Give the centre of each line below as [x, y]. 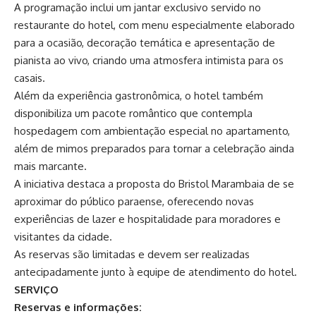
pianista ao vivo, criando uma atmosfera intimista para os [149, 60]
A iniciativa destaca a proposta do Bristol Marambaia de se [154, 183]
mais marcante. [50, 166]
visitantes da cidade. [63, 236]
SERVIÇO [36, 289]
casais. [30, 78]
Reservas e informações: [78, 307]
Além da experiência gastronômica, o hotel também [139, 95]
